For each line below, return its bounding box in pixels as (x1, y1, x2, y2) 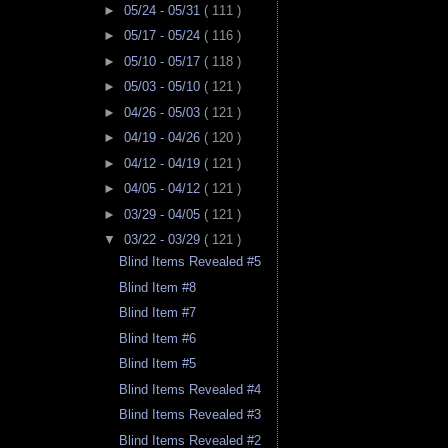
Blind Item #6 (119, 330, 197, 346)
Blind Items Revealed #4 (119, 381, 262, 397)
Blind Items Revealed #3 (119, 407, 262, 423)
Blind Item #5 (119, 356, 197, 372)
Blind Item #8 (119, 279, 197, 295)
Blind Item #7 (119, 305, 197, 321)
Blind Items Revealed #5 (119, 254, 262, 270)
